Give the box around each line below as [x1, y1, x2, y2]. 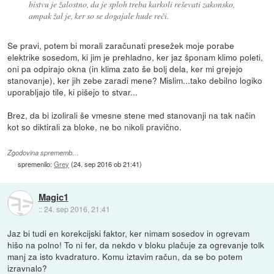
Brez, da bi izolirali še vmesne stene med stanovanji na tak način [7, 109, 256, 122]
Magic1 [38, 190, 68, 204]
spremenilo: [18, 158, 54, 169]
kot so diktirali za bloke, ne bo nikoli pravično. [7, 120, 182, 133]
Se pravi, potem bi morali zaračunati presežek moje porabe [7, 39, 235, 52]
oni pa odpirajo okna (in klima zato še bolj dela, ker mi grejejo [7, 62, 243, 75]
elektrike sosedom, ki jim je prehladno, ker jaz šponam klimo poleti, [7, 51, 264, 64]
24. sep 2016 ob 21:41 [73, 158, 140, 169]
